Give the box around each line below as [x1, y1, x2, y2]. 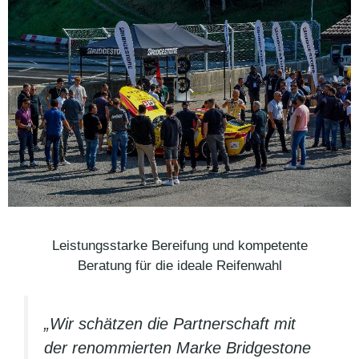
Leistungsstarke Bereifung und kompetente [51, 237, 308, 253]
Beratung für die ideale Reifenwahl [77, 257, 282, 273]
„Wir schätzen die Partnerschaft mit [44, 315, 296, 333]
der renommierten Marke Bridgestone [44, 339, 311, 357]
